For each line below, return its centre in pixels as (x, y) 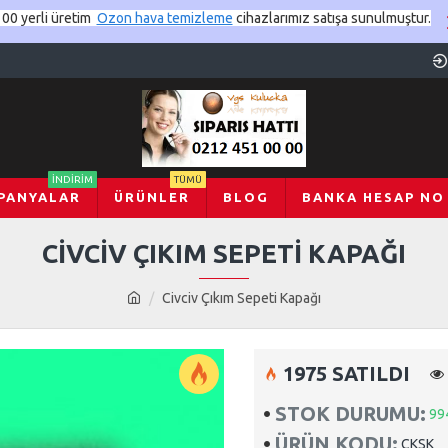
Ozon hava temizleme (164, 18)
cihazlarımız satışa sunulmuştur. (331, 18)
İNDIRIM (72, 179)
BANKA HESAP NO (373, 197)
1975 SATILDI (346, 373)
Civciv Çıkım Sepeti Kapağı (241, 298)
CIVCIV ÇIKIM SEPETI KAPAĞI (224, 253)
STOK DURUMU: (350, 413)
